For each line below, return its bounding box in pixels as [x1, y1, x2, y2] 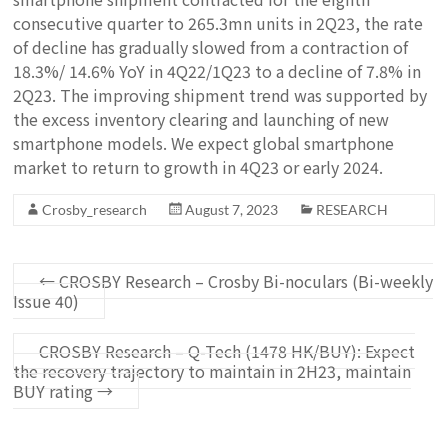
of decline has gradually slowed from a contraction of [13, 35, 409, 59]
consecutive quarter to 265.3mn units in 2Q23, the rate [13, 11, 424, 35]
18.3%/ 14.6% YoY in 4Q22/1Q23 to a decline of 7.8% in [13, 59, 422, 83]
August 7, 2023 [185, 201, 279, 218]
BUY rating [13, 379, 98, 403]
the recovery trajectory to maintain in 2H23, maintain [13, 359, 412, 383]
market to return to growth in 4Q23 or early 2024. [13, 155, 384, 179]
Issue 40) [13, 289, 80, 313]
